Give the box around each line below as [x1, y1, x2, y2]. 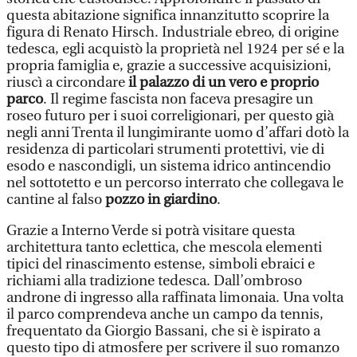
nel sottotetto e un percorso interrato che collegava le [6, 174, 343, 191]
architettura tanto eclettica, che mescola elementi [6, 238, 322, 256]
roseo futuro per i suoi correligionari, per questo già [6, 107, 334, 124]
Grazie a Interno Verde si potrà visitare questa [6, 222, 295, 239]
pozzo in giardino [102, 190, 217, 208]
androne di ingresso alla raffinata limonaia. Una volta [6, 288, 343, 306]
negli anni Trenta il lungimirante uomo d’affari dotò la [6, 124, 349, 141]
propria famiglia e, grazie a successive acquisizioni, [6, 57, 331, 74]
